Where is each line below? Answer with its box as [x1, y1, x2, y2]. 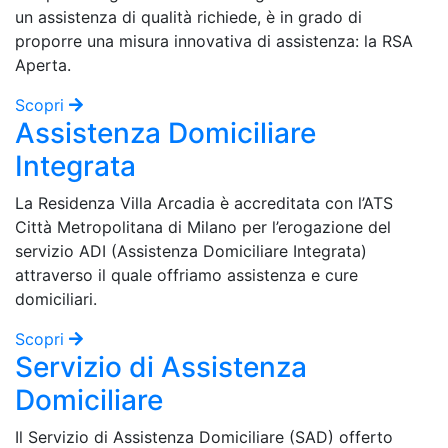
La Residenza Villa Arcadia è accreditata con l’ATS [15, 192, 393, 213]
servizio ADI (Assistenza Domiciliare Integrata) [15, 240, 367, 261]
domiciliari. [15, 288, 97, 309]
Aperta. [15, 54, 71, 75]
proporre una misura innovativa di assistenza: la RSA [15, 30, 413, 51]
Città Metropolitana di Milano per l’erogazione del [15, 216, 391, 237]
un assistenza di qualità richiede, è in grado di [15, 6, 362, 27]
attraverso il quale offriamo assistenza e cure [15, 264, 358, 285]
